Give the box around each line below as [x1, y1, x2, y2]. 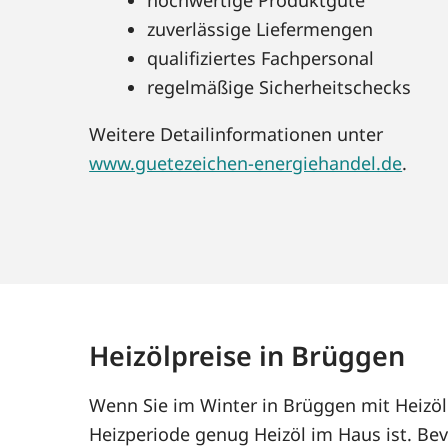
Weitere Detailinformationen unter [89, 121, 384, 146]
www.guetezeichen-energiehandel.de [89, 150, 403, 175]
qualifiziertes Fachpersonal [147, 45, 375, 70]
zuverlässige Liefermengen [147, 16, 374, 41]
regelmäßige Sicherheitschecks [147, 74, 412, 99]
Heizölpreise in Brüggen [89, 336, 406, 374]
